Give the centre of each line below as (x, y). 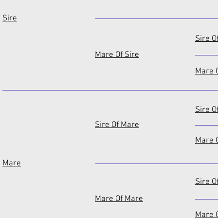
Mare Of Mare (119, 199)
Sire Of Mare (117, 125)
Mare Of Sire (117, 55)
